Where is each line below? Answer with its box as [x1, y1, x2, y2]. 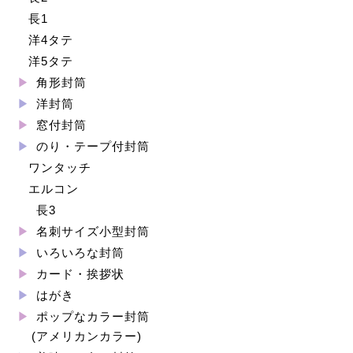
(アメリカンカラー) [32, 329, 142, 344]
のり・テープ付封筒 [32, 139, 150, 154]
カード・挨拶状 [32, 267, 124, 281]
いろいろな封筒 [32, 246, 124, 260]
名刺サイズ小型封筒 [32, 225, 150, 239]
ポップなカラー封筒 [32, 310, 150, 324]
